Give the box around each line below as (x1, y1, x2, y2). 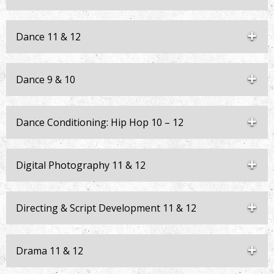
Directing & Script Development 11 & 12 (16, 201, 196, 215)
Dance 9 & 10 (16, 73, 75, 86)
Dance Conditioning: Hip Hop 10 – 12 (16, 116, 183, 129)
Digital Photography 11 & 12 (16, 158, 146, 172)
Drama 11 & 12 (16, 244, 83, 257)
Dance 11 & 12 (16, 30, 81, 43)
